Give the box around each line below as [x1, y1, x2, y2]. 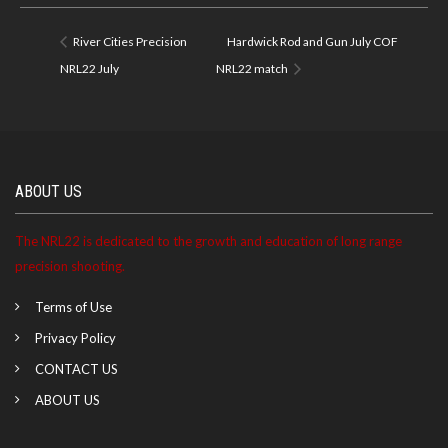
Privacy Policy [35, 329, 116, 346]
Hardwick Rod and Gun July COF [227, 34, 399, 50]
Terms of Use [35, 298, 112, 315]
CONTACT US [35, 360, 118, 377]
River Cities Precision [71, 34, 187, 50]
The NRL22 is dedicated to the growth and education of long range [15, 232, 402, 249]
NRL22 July [60, 60, 119, 76]
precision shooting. [15, 257, 125, 274]
